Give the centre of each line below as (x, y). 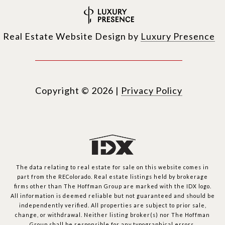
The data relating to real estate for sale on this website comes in (113, 167)
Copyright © (62, 91)
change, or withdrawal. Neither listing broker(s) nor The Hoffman (113, 215)
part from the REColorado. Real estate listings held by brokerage (113, 177)
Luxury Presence (178, 36)
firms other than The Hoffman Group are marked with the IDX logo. (113, 186)
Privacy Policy (152, 91)
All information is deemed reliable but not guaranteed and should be (113, 196)
